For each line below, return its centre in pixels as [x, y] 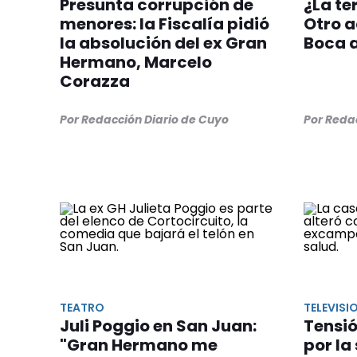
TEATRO [82, 307]
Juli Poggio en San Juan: [158, 326]
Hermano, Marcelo [136, 62]
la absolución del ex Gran [163, 43]
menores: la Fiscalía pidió [165, 24]
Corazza [95, 81]
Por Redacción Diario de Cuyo [144, 119]
